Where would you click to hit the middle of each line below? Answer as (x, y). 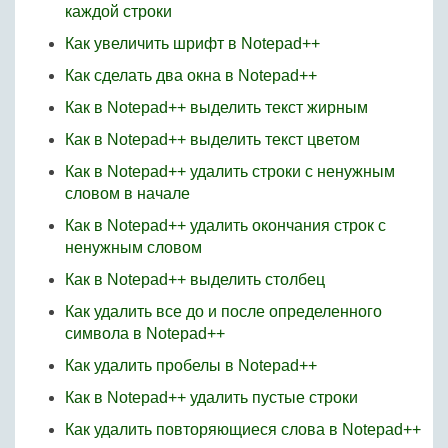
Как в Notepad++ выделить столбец (195, 279)
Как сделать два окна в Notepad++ (191, 75)
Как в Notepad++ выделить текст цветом (212, 139)
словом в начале (127, 193)
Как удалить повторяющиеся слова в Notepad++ (243, 429)
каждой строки (118, 11)
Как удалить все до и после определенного (223, 311)
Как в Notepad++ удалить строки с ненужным (230, 171)
